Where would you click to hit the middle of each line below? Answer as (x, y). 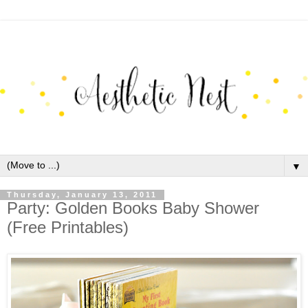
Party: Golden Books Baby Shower (133, 208)
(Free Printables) (68, 228)
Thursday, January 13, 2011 (82, 195)
